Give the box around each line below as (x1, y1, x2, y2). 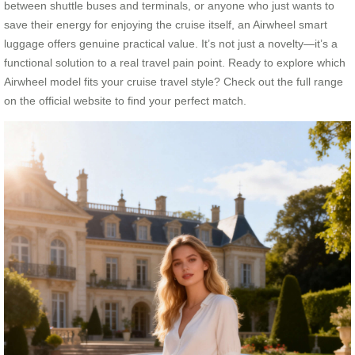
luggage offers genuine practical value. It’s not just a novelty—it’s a (4, 36, 338, 50)
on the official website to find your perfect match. (4, 94, 246, 107)
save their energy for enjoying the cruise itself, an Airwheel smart (4, 17, 327, 31)
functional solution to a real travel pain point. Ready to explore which (4, 55, 345, 69)
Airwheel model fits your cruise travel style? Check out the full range (4, 74, 343, 88)
